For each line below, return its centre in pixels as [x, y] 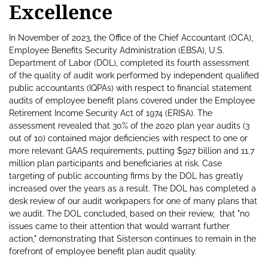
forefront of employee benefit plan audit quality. [103, 252]
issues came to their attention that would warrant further [119, 226]
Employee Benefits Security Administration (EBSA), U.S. [117, 51]
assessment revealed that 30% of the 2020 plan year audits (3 [129, 126]
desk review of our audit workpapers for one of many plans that [133, 201]
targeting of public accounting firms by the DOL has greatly [126, 176]
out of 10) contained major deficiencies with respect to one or [128, 138]
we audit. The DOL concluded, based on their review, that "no [129, 214]
